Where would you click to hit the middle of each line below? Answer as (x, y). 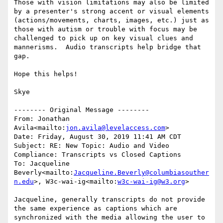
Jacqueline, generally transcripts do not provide (110, 200)
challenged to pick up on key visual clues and (104, 38)
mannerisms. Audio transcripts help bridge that (108, 47)
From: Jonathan (42, 119)
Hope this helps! (46, 74)
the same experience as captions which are (96, 209)
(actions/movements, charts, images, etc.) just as (111, 20)
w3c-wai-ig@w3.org (151, 182)
